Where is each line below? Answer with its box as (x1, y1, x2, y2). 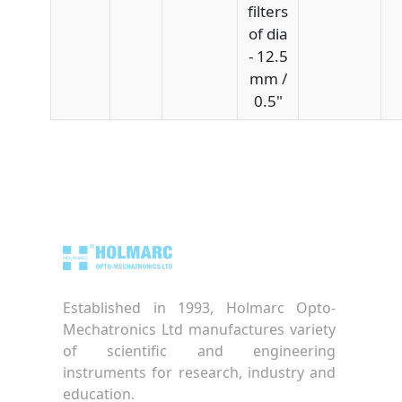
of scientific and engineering (63, 341, 336, 362)
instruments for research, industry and (63, 363, 336, 383)
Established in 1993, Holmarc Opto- (63, 298, 336, 319)
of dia (248, 22, 288, 44)
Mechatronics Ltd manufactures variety (63, 319, 336, 340)
